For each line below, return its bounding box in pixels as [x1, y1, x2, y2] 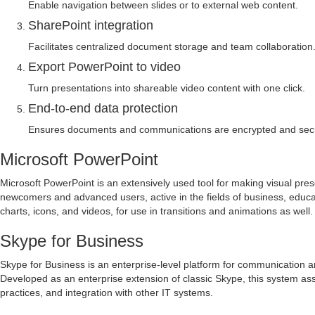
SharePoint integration [28, 18, 153, 32]
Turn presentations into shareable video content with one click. [28, 82, 305, 94]
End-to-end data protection [28, 101, 178, 115]
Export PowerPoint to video [28, 60, 181, 74]
